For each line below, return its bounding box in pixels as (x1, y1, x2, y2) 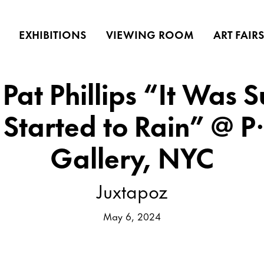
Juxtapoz (96, 175, 168, 204)
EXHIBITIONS (19, 26, 87, 42)
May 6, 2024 (103, 207, 161, 223)
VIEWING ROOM (106, 26, 194, 42)
